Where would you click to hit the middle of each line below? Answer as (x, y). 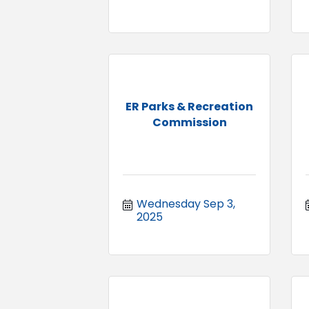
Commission (189, 122)
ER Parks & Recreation (189, 106)
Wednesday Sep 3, (186, 203)
